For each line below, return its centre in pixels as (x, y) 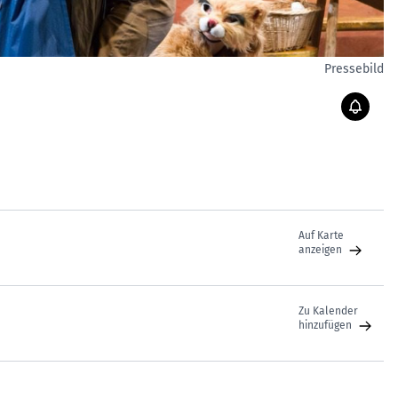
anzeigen (322, 250)
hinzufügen (326, 325)
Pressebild (354, 69)
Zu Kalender (330, 311)
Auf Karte (321, 235)
